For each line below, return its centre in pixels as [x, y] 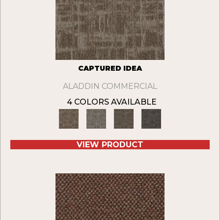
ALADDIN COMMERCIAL [110, 86]
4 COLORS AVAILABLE [111, 102]
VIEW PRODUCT [110, 145]
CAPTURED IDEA [110, 69]
